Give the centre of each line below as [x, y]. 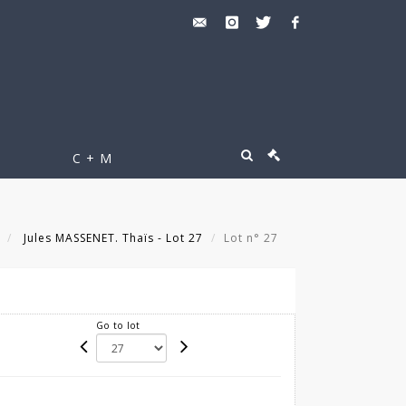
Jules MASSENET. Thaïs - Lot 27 [111, 237]
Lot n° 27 [253, 237]
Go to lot [119, 326]
